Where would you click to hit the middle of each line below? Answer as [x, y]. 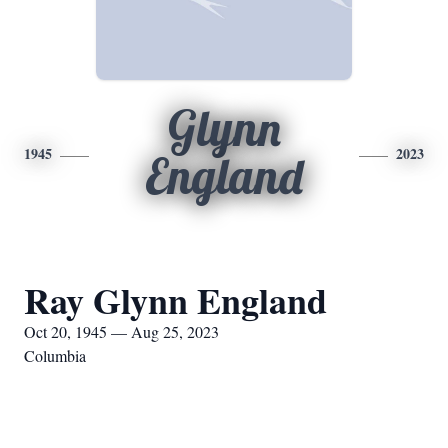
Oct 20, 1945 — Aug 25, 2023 [121, 331]
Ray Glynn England [175, 300]
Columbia [55, 355]
